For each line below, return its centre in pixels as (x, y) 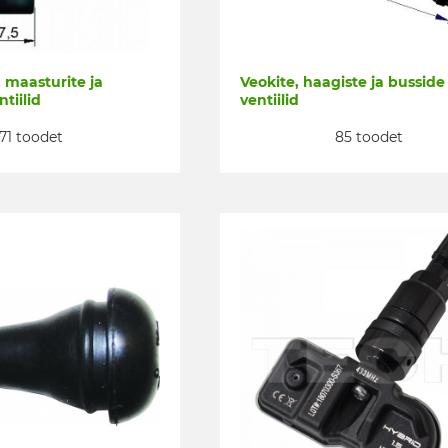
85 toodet (369, 136)
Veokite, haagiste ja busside (342, 82)
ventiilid (269, 100)
